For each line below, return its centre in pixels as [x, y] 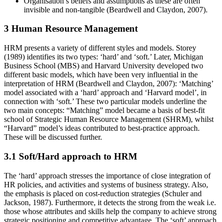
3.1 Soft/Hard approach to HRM [71, 156]
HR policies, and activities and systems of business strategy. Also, [106, 184]
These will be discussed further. [53, 137]
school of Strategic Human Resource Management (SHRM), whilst [109, 119]
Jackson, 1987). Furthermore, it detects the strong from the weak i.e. [110, 202]
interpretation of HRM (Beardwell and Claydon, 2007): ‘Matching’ [109, 84]
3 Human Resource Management [71, 29]
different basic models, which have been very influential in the [101, 75]
